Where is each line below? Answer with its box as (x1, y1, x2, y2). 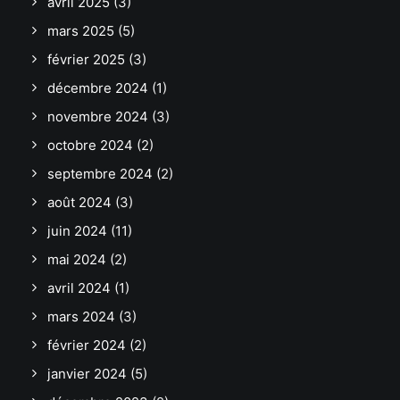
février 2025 (47, 50, 125, 68)
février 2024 (47, 336, 126, 354)
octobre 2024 (47, 136, 133, 154)
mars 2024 (47, 307, 115, 325)
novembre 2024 (47, 107, 148, 125)
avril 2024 (47, 279, 111, 296)
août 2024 (47, 193, 112, 211)
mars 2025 (47, 21, 114, 39)
